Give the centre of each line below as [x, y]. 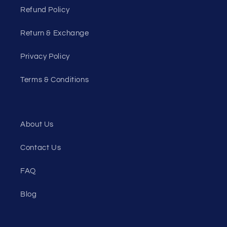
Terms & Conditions [55, 80]
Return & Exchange [55, 33]
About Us [37, 124]
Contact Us [41, 147]
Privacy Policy [45, 56]
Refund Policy [45, 10]
